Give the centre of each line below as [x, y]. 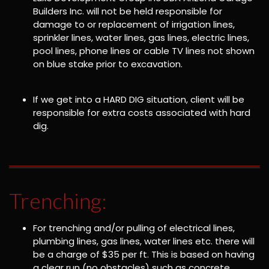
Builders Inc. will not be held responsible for [128, 11]
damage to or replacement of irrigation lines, [134, 24]
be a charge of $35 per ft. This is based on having [144, 255]
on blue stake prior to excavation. [108, 64]
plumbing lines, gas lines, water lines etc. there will [144, 241]
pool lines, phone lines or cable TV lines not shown [144, 51]
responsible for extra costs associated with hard [142, 113]
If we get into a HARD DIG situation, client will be [139, 99]
